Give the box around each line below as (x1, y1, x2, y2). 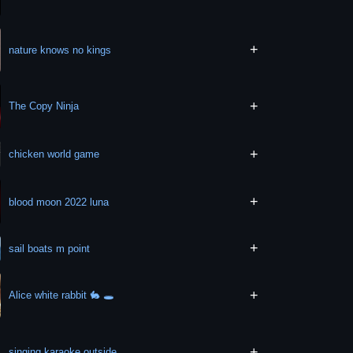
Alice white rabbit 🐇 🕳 (9, 289, 115, 302)
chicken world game (9, 148, 100, 161)
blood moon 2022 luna (9, 195, 110, 208)
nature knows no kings (9, 43, 112, 56)
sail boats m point (9, 242, 91, 255)
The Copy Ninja (9, 100, 80, 113)
